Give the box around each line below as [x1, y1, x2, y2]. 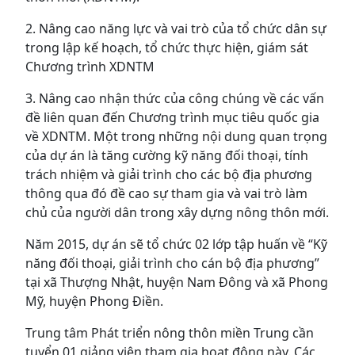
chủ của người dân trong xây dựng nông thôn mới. [25, 204, 329, 221]
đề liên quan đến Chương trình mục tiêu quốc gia [25, 109, 319, 126]
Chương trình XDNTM [25, 58, 155, 75]
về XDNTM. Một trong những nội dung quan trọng [25, 128, 327, 145]
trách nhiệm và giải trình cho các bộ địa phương [25, 166, 312, 183]
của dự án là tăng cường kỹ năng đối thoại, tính [25, 147, 308, 164]
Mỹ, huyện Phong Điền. [25, 292, 163, 310]
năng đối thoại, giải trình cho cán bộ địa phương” [25, 254, 319, 272]
